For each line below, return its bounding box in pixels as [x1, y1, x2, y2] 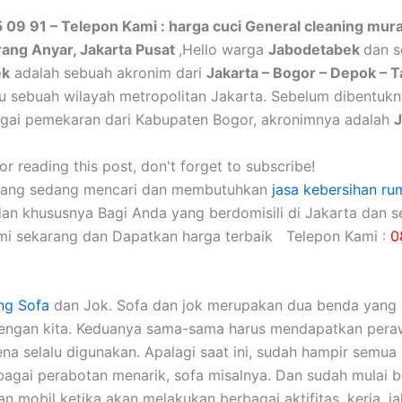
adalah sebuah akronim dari [10, 64, 206, 82]
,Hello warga [179, 40, 268, 58]
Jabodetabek [268, 40, 363, 58]
